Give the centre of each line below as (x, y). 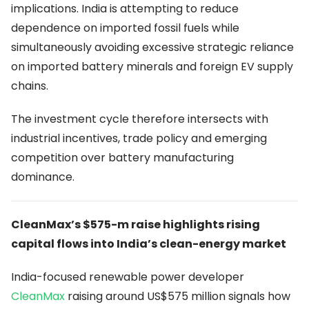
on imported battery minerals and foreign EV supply (152, 67)
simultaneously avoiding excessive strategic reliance (152, 48)
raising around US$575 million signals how (178, 297)
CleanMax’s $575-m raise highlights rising (136, 225)
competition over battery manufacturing (122, 158)
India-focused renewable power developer (128, 277)
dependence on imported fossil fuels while (125, 28)
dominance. (43, 177)
